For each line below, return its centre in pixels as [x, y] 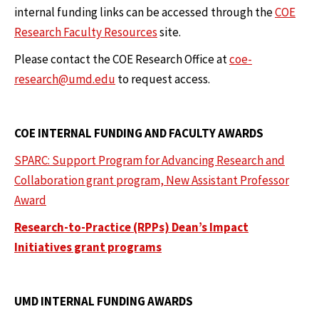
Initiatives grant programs [88, 247]
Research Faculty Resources [86, 32]
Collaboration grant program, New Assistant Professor [152, 181]
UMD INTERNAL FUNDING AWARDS [104, 302]
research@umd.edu [65, 79]
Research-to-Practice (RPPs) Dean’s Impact [131, 228]
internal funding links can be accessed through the [145, 12]
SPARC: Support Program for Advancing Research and [150, 161]
